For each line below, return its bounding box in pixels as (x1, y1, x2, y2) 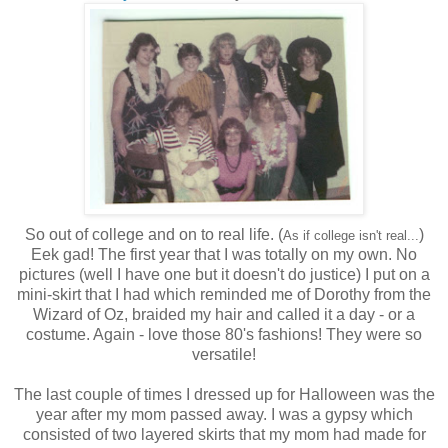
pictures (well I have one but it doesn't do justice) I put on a (18, 265, 430, 283)
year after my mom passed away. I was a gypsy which (35, 405, 413, 423)
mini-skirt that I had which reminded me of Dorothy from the (17, 285, 431, 303)
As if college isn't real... (282, 227, 419, 243)
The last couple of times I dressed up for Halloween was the (13, 385, 435, 403)
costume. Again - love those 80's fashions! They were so (26, 325, 422, 343)
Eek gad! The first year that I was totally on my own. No (31, 245, 417, 263)
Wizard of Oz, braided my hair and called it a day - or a (33, 305, 415, 323)
